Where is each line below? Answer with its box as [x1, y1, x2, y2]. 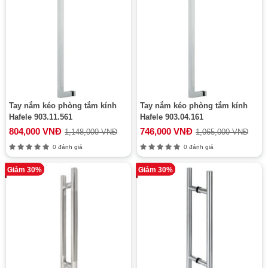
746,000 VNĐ [140, 126, 193, 136]
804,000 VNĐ [9, 126, 62, 136]
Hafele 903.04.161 [140, 112, 203, 121]
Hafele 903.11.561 [9, 112, 72, 121]
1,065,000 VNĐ [196, 127, 248, 136]
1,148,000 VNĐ [65, 127, 117, 136]
